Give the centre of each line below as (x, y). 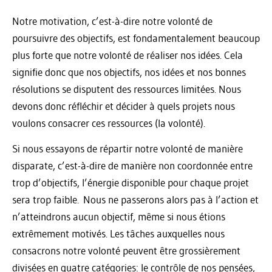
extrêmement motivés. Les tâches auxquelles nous (118, 233)
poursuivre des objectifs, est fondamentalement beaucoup (136, 38)
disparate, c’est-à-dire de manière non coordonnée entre (132, 165)
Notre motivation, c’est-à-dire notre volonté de (112, 21)
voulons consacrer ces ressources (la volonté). (109, 123)
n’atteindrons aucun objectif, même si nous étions (119, 216)
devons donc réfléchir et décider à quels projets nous (124, 106)
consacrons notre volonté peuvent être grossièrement (126, 250)
